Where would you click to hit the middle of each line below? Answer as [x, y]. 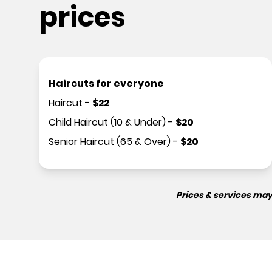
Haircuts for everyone [106, 83]
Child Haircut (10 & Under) [107, 122]
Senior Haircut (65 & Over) [110, 142]
